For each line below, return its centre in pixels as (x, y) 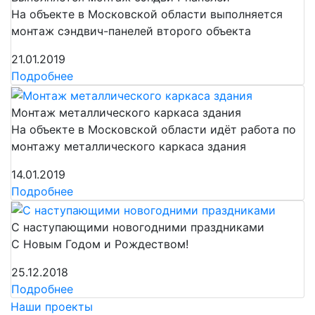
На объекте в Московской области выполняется (147, 14)
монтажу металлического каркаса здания (129, 146)
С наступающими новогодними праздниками (138, 227)
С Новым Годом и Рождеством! (100, 244)
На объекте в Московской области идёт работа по (154, 129)
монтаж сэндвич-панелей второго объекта (131, 31)
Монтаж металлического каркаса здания (126, 112)
